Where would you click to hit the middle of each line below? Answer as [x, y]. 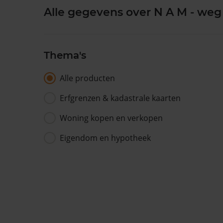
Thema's [65, 55]
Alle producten [87, 78]
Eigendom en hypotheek [105, 138]
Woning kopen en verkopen [111, 118]
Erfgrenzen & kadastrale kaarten [120, 98]
